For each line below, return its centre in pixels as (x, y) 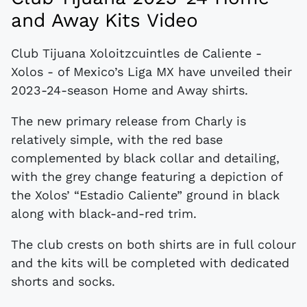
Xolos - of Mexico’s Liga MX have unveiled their (151, 72)
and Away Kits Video (105, 21)
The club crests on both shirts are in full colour (153, 245)
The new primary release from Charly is (128, 121)
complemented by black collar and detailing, (145, 158)
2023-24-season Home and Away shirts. (130, 90)
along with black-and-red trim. (104, 214)
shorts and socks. (63, 282)
